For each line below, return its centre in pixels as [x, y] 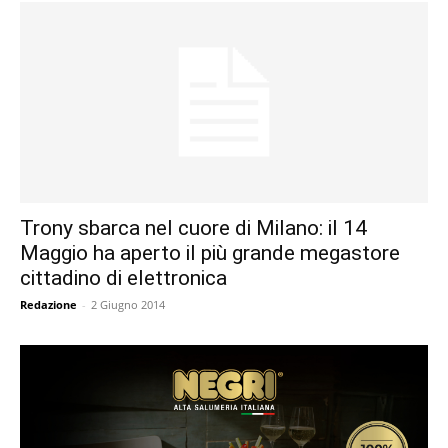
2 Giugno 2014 [128, 305]
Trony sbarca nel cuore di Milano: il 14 [193, 228]
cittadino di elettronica [123, 278]
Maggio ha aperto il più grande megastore [210, 253]
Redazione [48, 305]
